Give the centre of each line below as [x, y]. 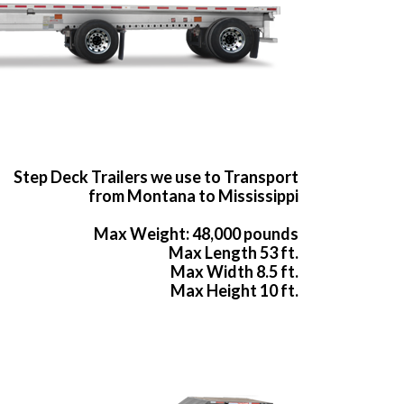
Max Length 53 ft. [234, 253]
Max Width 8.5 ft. [234, 272]
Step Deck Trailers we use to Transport [156, 177]
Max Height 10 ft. [234, 291]
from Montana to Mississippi [193, 196]
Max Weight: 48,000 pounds [196, 234]
